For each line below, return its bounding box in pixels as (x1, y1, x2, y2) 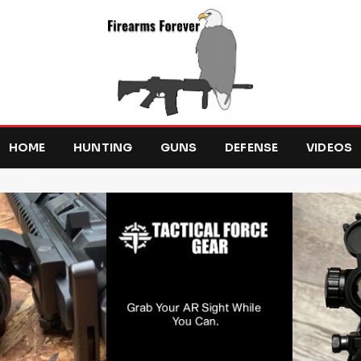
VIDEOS (305, 140, 353, 155)
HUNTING (73, 140, 133, 155)
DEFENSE (224, 140, 279, 155)
